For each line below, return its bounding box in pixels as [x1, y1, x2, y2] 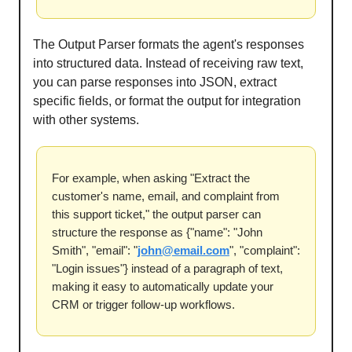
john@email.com [137, 244, 229, 258]
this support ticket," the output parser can [52, 207, 261, 222]
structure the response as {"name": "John [52, 225, 262, 240]
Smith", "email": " [52, 244, 137, 258]
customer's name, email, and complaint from [52, 189, 280, 203]
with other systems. [33, 113, 139, 127]
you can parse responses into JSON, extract [33, 75, 277, 90]
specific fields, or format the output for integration [33, 94, 301, 108]
